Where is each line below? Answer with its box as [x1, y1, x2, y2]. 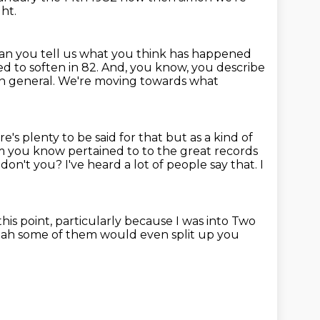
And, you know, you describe [101, 61, 265, 74]
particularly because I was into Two [55, 214, 256, 228]
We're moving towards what [58, 74, 219, 88]
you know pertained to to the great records [8, 144, 258, 158]
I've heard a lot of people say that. [65, 158, 260, 171]
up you [198, 228, 239, 241]
